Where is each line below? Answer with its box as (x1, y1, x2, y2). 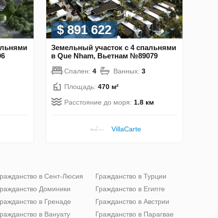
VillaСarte (111, 125, 141, 133)
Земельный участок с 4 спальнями (51, 43, 176, 52)
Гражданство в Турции (95, 172, 166, 180)
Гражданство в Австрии (95, 197, 169, 205)
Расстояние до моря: (64, 98, 134, 106)
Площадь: (64, 82, 98, 91)
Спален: (64, 67, 92, 75)
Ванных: (113, 67, 142, 75)
